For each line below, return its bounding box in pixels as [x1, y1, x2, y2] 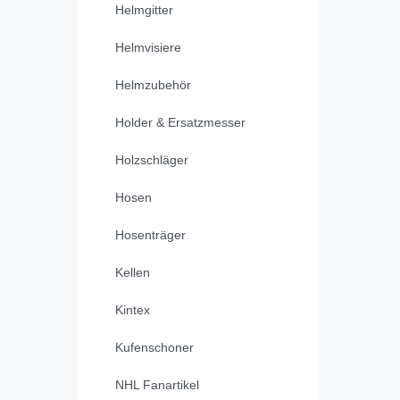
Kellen [115, 265, 150, 280]
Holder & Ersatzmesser [115, 115, 246, 130]
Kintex [115, 303, 150, 318]
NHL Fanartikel [115, 378, 199, 393]
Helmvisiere [115, 40, 181, 55]
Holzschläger [115, 153, 188, 168]
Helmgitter [115, 3, 173, 18]
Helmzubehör [115, 78, 191, 93]
